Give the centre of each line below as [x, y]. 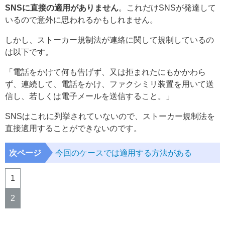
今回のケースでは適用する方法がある [124, 153]
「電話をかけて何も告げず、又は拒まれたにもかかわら [105, 72]
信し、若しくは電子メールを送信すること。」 [89, 96]
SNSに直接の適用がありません [62, 8]
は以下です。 [29, 52]
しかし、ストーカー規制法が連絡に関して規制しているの [109, 40]
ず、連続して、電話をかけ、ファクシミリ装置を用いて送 [109, 84]
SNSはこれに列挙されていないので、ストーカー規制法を [110, 116]
